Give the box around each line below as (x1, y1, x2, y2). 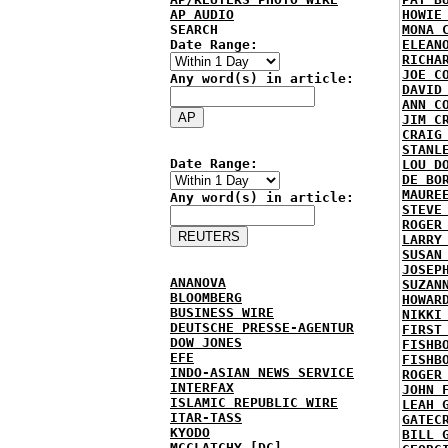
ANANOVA (170, 275, 226, 290)
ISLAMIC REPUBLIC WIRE (170, 395, 338, 410)
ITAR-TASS (170, 410, 242, 425)
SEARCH (170, 22, 218, 37)
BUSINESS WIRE (170, 305, 274, 320)
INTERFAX (170, 380, 234, 395)
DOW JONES (170, 335, 242, 350)
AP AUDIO (170, 7, 234, 22)
